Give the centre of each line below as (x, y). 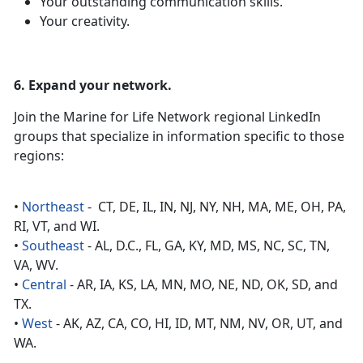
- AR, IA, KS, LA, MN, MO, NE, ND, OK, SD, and (202, 285)
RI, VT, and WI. (57, 226)
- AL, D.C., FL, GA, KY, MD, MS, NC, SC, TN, (207, 246)
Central (44, 285)
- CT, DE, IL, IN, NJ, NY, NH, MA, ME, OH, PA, (215, 207)
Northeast (53, 207)
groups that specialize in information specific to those (179, 137)
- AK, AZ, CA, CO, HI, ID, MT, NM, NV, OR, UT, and (198, 324)
